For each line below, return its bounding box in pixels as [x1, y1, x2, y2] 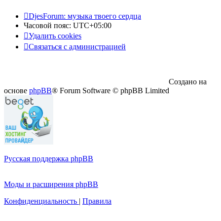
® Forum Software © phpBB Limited [52, 86, 169, 95]
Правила [82, 197, 111, 205]
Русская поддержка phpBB [4, 154, 93, 163]
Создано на [169, 77, 207, 86]
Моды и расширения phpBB [4, 180, 98, 188]
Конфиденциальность [4, 197, 77, 205]
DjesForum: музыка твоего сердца [29, 12, 141, 20]
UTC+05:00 [73, 21, 111, 30]
